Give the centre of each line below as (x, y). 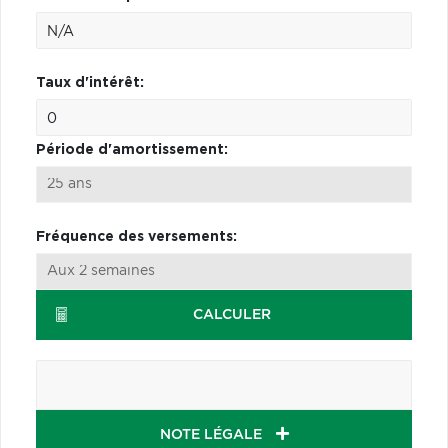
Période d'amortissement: (132, 149)
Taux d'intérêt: (90, 82)
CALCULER (231, 314)
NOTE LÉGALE (212, 434)
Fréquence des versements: (136, 236)
